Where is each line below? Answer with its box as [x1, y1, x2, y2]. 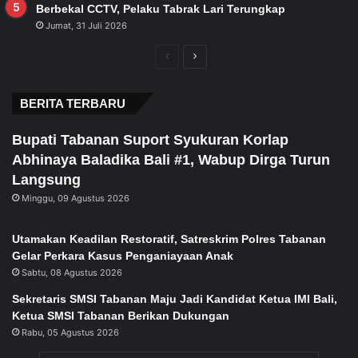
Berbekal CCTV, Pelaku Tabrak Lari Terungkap [36, 2, 285, 15]
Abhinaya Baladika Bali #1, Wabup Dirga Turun [12, 151, 330, 168]
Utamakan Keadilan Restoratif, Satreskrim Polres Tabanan [12, 232, 326, 245]
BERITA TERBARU [20, 96, 125, 110]
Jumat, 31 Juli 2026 [46, 19, 127, 31]
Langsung [12, 171, 81, 188]
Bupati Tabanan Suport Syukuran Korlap [12, 131, 288, 148]
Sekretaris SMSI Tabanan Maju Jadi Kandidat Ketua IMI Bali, [12, 292, 337, 305]
